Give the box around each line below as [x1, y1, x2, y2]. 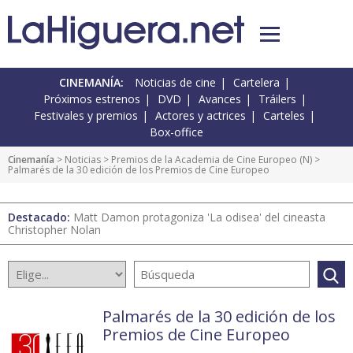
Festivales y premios [34, 108, 138, 124]
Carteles [263, 108, 305, 124]
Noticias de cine [135, 75, 216, 91]
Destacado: [8, 210, 73, 225]
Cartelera [233, 75, 280, 91]
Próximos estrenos [43, 91, 140, 107]
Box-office [150, 124, 203, 140]
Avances [198, 91, 241, 107]
